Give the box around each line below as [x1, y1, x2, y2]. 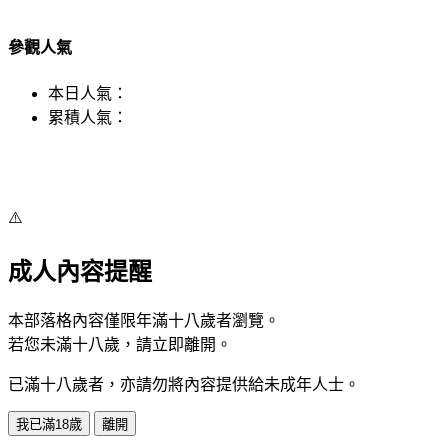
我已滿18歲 [16, 417, 82, 433]
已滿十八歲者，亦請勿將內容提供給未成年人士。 [8, 376, 360, 394]
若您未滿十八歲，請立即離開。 [8, 336, 232, 354]
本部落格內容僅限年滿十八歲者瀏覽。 [8, 312, 280, 330]
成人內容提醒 [8, 259, 152, 286]
